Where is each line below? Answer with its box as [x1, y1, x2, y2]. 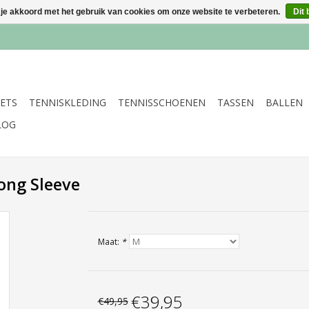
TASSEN [217, 96, 254, 109]
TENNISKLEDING [29, 96, 106, 109]
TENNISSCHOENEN [118, 96, 206, 109]
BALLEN [266, 96, 303, 109]
